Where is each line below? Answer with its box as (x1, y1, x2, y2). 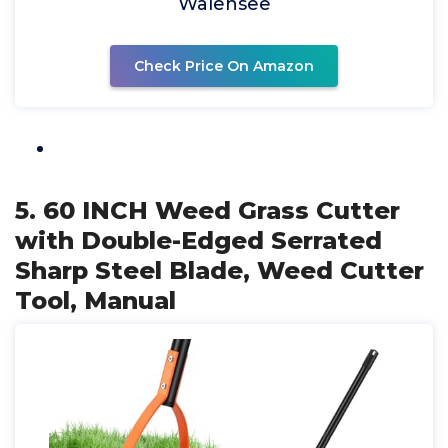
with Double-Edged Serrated (15, 226, 382, 255)
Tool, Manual (15, 286, 176, 315)
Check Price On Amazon (134, 57, 314, 75)
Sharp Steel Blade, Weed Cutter (15, 256, 424, 285)
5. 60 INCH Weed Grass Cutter (15, 196, 400, 225)
